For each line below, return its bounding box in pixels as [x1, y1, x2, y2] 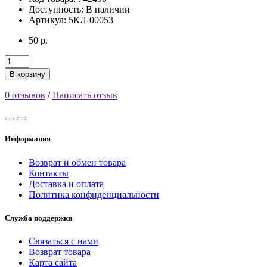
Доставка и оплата [29, 178, 104, 189]
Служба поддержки [5, 213, 72, 222]
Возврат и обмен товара [29, 157, 126, 167]
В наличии [86, 4, 130, 15]
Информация [5, 134, 51, 144]
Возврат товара [29, 246, 91, 257]
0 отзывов [5, 90, 45, 101]
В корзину [10, 70, 45, 79]
